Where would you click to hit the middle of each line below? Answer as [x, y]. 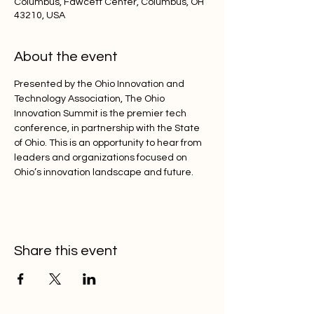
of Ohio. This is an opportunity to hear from [109, 143]
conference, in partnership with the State [108, 128]
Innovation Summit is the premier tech [101, 114]
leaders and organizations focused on [102, 158]
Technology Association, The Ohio [90, 99]
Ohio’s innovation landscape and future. [104, 172]
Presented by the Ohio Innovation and [100, 84]
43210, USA [40, 15]
